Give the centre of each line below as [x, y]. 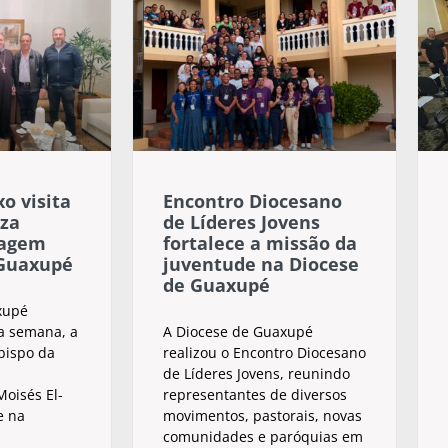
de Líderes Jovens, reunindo [256, 373]
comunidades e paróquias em [263, 436]
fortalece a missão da [260, 242]
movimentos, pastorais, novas [262, 415]
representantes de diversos [255, 394]
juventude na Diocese [261, 263]
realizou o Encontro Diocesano [264, 352]
